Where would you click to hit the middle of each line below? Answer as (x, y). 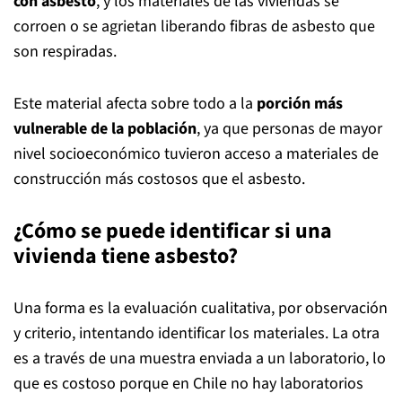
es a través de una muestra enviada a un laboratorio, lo (200, 358)
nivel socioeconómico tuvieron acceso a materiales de (196, 154)
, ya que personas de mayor (289, 129)
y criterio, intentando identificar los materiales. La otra (197, 333)
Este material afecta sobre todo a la (135, 104)
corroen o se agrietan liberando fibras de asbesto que (194, 26)
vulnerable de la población (105, 129)
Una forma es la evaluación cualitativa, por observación (201, 308)
